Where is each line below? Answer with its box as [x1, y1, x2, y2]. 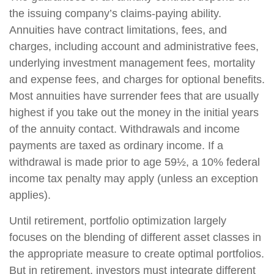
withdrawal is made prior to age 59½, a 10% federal [9, 156, 260, 168]
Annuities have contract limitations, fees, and [9, 24, 227, 36]
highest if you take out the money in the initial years [9, 106, 259, 119]
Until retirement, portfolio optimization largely [9, 215, 226, 227]
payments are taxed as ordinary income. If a [9, 139, 223, 152]
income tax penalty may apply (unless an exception [9, 172, 258, 185]
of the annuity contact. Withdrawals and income [9, 123, 240, 135]
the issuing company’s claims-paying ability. [9, 7, 221, 20]
